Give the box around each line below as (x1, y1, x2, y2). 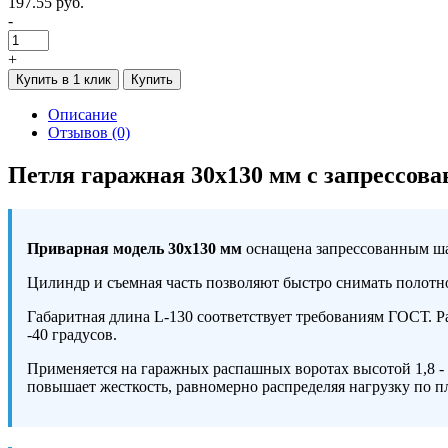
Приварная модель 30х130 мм (27, 239, 246, 257)
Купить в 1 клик (16, 71, 111, 87)
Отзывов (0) (48, 123, 130, 141)
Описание (48, 105, 117, 123)
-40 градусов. (27, 325, 117, 343)
